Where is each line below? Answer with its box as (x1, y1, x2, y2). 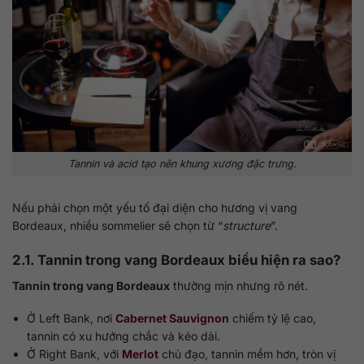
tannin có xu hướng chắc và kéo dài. (27, 329, 221, 344)
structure (223, 218, 271, 232)
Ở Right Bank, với (27, 347, 123, 362)
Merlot (122, 347, 159, 362)
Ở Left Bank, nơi (27, 311, 116, 326)
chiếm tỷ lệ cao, (229, 311, 317, 326)
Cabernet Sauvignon (115, 311, 230, 326)
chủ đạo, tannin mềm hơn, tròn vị (158, 347, 336, 362)
